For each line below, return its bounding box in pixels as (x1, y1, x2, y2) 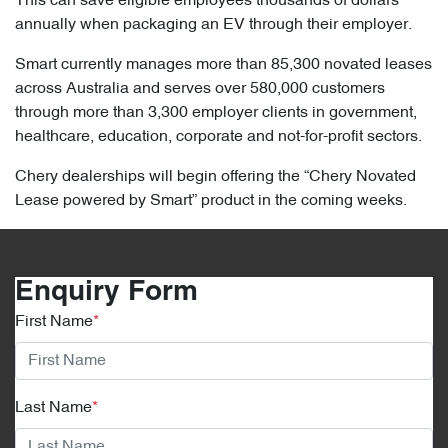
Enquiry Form (15, 279, 198, 306)
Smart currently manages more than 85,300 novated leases (15, 56, 432, 73)
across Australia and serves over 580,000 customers (15, 80, 385, 97)
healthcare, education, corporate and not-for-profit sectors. (15, 128, 422, 145)
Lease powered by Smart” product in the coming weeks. (15, 192, 407, 209)
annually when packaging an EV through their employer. (15, 16, 412, 33)
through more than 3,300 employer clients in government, (15, 104, 417, 121)
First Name (15, 313, 93, 330)
